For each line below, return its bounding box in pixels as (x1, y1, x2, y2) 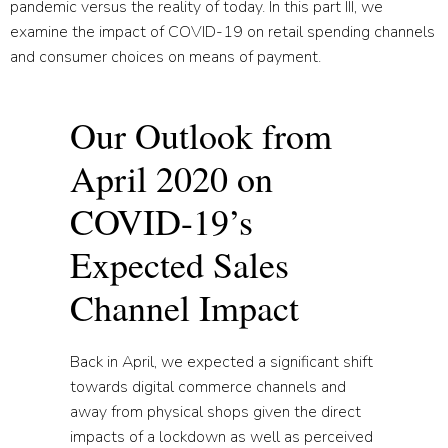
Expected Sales (70, 240, 289, 289)
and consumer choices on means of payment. (10, 46, 321, 69)
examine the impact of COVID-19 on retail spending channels (10, 21, 435, 44)
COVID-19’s (70, 197, 253, 246)
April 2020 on (70, 154, 273, 203)
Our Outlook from (70, 111, 332, 160)
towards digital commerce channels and (70, 376, 346, 399)
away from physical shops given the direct (70, 401, 361, 424)
